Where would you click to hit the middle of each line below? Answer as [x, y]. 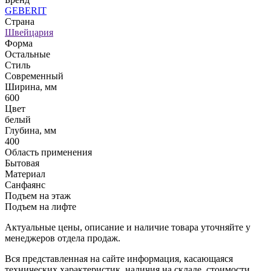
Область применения [48, 152]
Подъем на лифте [41, 206]
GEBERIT [26, 10]
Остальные [28, 54]
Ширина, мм [31, 87]
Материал [25, 174]
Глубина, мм [31, 130]
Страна [20, 21]
